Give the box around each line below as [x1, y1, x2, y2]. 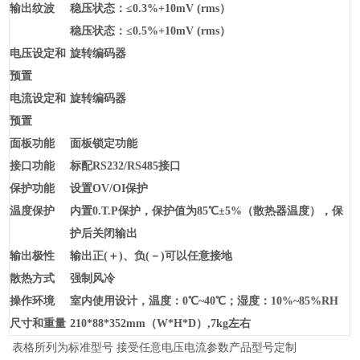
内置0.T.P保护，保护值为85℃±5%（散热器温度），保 [70, 205, 344, 218]
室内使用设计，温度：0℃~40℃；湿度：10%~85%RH [70, 295, 339, 308]
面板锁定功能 [70, 137, 138, 150]
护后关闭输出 [70, 227, 138, 240]
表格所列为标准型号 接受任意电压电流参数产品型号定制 [9, 341, 297, 354]
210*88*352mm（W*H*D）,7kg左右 [70, 317, 252, 330]
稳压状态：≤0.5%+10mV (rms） [70, 25, 231, 38]
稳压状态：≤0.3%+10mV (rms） [70, 2, 231, 15]
